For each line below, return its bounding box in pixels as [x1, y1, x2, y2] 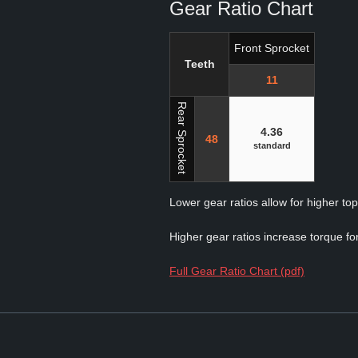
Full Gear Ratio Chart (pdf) [169, 265, 304, 277]
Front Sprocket [234, 42, 309, 54]
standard [253, 141, 291, 150]
